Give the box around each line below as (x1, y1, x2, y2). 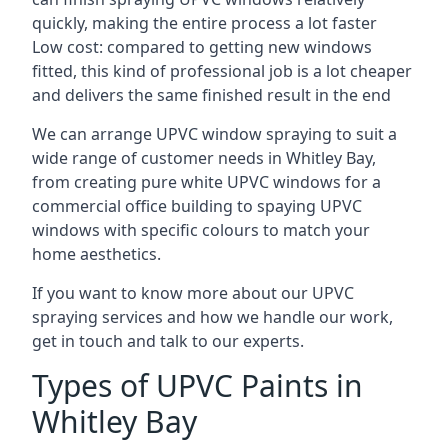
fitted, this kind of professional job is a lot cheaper (32, 60, 412, 82)
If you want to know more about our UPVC (32, 282, 354, 304)
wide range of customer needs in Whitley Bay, (32, 147, 376, 169)
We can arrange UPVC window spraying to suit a (32, 123, 397, 145)
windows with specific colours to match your (32, 219, 370, 241)
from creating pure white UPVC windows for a (32, 171, 381, 193)
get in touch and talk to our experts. (32, 330, 304, 352)
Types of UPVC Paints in (32, 365, 363, 406)
